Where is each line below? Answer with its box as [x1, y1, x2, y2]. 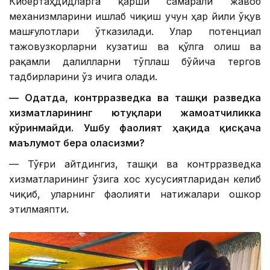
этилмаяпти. [9, 202, 69, 215]
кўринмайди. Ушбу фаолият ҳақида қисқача [9, 121, 261, 134]
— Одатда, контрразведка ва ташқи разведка [9, 91, 261, 104]
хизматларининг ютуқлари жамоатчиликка [9, 106, 261, 119]
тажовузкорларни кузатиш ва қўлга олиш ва [9, 40, 261, 52]
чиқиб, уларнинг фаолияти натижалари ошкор [9, 187, 261, 200]
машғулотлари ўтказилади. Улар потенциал [9, 25, 261, 37]
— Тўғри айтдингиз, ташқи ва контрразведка [9, 157, 261, 170]
